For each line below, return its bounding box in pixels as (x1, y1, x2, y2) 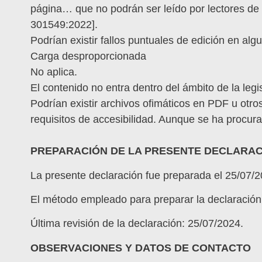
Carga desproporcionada (30, 50, 146, 63)
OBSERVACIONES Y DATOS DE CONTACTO (30, 242, 251, 254)
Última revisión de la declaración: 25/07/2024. (30, 218, 243, 230)
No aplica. (30, 66, 77, 78)
